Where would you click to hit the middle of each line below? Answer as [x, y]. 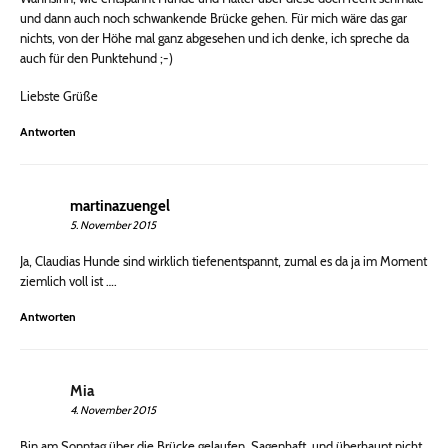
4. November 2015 [113, 410]
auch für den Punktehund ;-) [96, 58]
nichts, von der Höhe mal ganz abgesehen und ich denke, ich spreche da [214, 38]
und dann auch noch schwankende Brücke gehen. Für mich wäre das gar [213, 18]
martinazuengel [120, 206]
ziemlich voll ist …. [68, 281]
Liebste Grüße [59, 96]
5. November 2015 [113, 225]
